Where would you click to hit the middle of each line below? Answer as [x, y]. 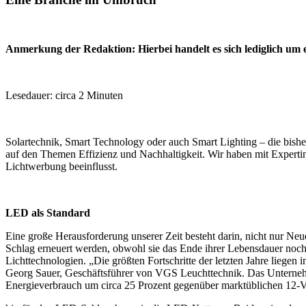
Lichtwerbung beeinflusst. [61, 167]
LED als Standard [48, 213]
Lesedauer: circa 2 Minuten [64, 96]
